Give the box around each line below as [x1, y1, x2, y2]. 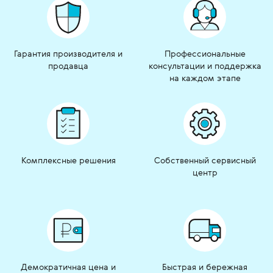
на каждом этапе [169, 72, 241, 84]
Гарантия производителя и [14, 48, 122, 60]
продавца [48, 60, 88, 72]
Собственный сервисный [154, 154, 256, 166]
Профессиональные [164, 48, 246, 60]
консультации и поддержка [148, 60, 261, 72]
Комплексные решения [21, 154, 116, 166]
